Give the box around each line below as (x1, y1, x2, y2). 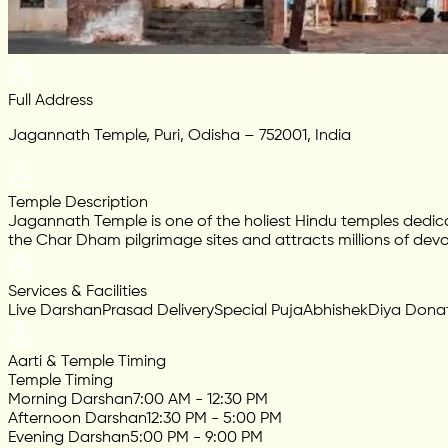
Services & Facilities (8, 284, 147, 301)
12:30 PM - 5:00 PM (146, 411, 282, 428)
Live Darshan (8, 303, 102, 320)
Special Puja (214, 303, 303, 320)
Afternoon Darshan (8, 411, 146, 428)
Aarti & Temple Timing (8, 354, 166, 371)
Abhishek (303, 303, 368, 320)
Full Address (8, 93, 93, 110)
